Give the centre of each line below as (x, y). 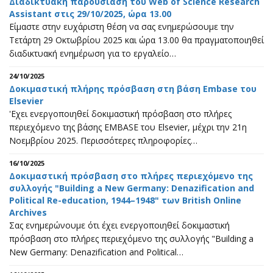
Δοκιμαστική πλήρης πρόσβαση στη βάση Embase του (133, 88)
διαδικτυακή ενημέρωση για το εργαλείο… (93, 53)
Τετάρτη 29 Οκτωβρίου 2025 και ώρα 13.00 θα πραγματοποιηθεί (136, 40)
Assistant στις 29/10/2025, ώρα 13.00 (90, 13)
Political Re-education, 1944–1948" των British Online (125, 200)
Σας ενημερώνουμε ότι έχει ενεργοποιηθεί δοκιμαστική (119, 225)
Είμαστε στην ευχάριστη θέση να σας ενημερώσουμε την (122, 26)
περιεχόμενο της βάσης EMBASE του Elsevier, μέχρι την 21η (128, 127)
